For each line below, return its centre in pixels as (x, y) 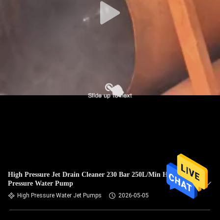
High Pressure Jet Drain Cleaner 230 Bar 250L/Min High (85, 175)
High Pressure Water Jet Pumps (59, 195)
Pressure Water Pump (41, 183)
